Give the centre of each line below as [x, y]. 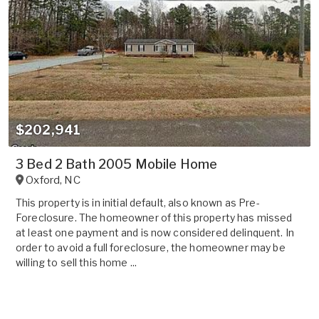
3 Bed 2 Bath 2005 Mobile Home [117, 164]
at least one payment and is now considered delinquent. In [155, 232]
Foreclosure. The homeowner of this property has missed [154, 217]
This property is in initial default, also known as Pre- [138, 202]
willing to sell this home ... [77, 262]
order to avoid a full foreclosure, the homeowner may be [151, 247]
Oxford [43, 180]
